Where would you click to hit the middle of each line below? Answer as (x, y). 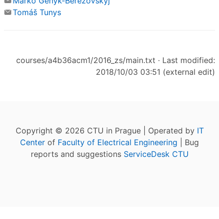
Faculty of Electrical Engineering (118, 142)
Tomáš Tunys (37, 12)
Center (33, 142)
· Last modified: (185, 60)
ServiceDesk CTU (156, 154)
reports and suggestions (77, 154)
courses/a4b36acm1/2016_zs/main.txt (86, 60)
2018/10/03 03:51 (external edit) (155, 72)
